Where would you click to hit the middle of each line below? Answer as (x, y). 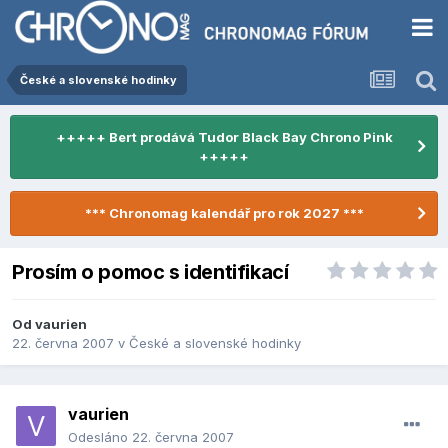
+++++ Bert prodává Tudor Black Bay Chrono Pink (224, 137)
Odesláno (100, 437)
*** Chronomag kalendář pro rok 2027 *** (224, 213)
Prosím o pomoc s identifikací (150, 272)
